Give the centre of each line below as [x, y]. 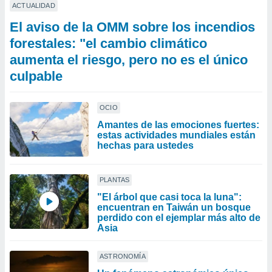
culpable [36, 76]
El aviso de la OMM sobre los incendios [132, 27]
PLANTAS [115, 180]
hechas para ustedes [145, 145]
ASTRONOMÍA [123, 256]
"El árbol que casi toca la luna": [169, 197]
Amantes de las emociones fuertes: [178, 125]
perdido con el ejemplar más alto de [179, 218]
